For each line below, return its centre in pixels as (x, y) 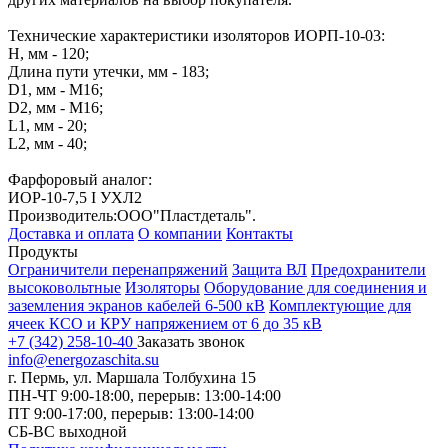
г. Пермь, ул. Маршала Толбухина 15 (132, 377)
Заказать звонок (191, 341)
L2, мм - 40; (47, 143)
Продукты (43, 251)
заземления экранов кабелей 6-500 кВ (136, 305)
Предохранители (368, 269)
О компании (180, 233)
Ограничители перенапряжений (118, 269)
